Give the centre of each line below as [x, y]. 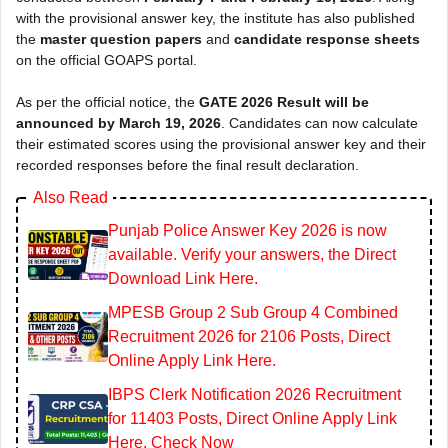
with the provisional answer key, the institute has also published [215, 17]
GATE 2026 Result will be [284, 101]
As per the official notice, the [107, 101]
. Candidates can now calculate [319, 122]
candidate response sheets [327, 38]
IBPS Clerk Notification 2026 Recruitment [254, 394]
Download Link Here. [183, 278]
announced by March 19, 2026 [118, 122]
